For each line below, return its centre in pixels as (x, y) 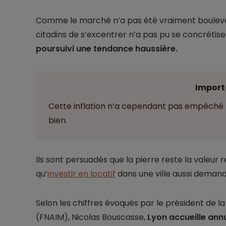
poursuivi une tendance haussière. (106, 49)
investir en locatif (81, 174)
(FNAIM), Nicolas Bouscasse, (91, 217)
